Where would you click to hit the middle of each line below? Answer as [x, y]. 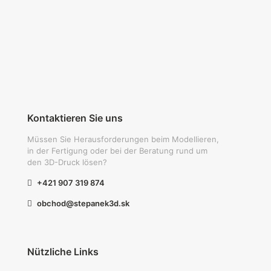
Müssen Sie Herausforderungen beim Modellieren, [123, 139]
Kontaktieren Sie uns [75, 118]
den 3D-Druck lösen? [67, 162]
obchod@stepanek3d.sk [83, 203]
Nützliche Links [63, 252]
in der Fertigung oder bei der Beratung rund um [117, 151]
